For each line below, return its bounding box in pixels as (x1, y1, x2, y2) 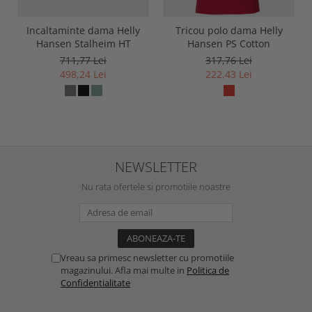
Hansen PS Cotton (187, 36, 270, 50)
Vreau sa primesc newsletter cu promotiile (61, 251, 234, 264)
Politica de (187, 263, 229, 276)
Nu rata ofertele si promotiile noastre (81, 180, 231, 193)
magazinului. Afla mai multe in (61, 263, 187, 276)
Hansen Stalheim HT (36, 36, 131, 50)
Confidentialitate (61, 276, 130, 289)
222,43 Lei (205, 67, 252, 81)
